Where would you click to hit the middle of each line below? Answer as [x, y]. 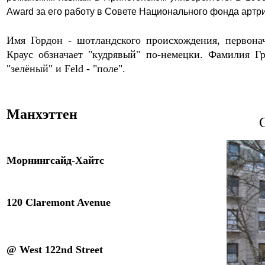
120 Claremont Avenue [59, 202]
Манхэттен [44, 114]
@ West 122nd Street [55, 250]
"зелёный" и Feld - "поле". [66, 69]
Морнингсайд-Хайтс [55, 160]
